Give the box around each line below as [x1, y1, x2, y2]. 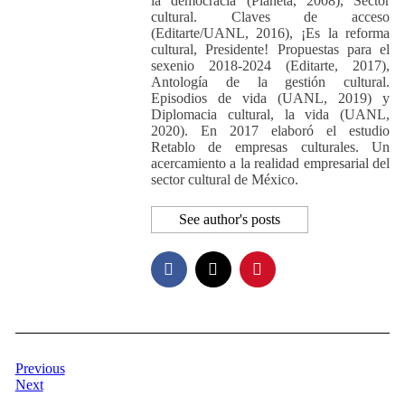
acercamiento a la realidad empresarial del [150, 155, 391, 171]
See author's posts [178, 211, 280, 227]
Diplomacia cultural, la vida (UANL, [150, 106, 391, 122]
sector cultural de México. [150, 171, 298, 187]
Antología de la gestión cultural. [150, 73, 391, 89]
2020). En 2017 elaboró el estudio [150, 122, 391, 138]
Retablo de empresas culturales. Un [150, 138, 391, 155]
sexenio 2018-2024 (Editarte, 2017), [150, 57, 391, 73]
